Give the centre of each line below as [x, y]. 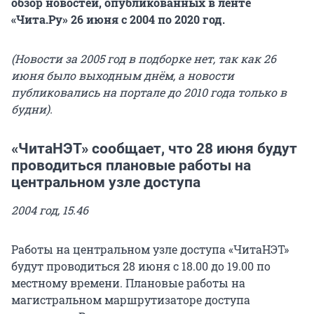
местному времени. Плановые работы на [128, 283]
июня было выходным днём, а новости [123, 76]
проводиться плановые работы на [131, 166]
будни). [32, 109]
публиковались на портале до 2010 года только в [149, 93]
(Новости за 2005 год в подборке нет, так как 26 [144, 59]
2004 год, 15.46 [50, 210]
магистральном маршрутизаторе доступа [131, 300]
